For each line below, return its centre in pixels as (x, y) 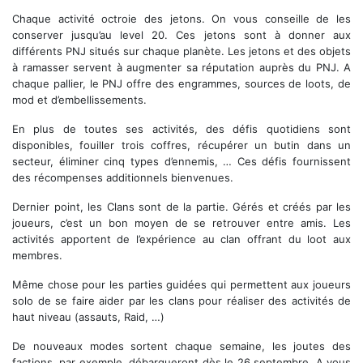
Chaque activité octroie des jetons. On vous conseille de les (181, 19)
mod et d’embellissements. (79, 100)
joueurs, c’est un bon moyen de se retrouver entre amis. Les (181, 223)
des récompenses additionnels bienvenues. (123, 178)
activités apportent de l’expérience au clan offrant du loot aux (181, 239)
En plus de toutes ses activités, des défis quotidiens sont (181, 129)
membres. (37, 256)
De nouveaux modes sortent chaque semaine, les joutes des (181, 346)
